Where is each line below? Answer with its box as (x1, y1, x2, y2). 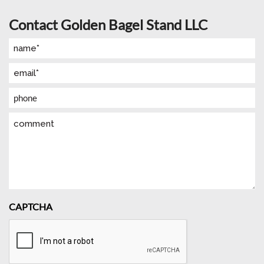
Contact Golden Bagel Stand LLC (9, 16, 207, 33)
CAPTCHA (9, 201, 52, 212)
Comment (8, 114, 49, 126)
